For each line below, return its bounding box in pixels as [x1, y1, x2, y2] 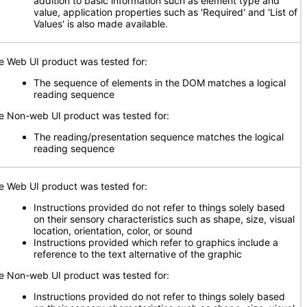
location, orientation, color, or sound [34, 225, 193, 236]
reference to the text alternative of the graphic [34, 248, 242, 260]
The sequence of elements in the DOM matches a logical [34, 77, 286, 88]
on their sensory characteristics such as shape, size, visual [34, 213, 295, 225]
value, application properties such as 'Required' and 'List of [34, 6, 297, 18]
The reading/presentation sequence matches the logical [34, 131, 284, 143]
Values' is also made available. [34, 18, 168, 29]
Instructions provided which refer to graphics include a [34, 236, 278, 248]
